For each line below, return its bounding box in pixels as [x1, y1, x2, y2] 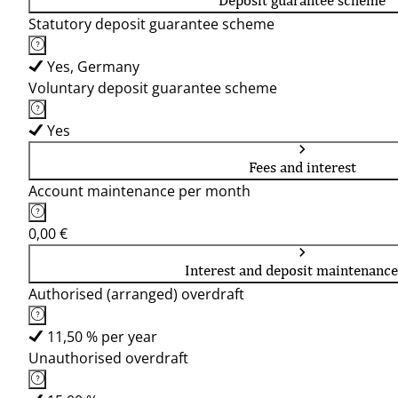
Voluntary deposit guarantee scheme [28, 78, 277, 98]
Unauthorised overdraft [28, 348, 188, 368]
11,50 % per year [47, 327, 157, 346]
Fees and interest [248, 158, 356, 176]
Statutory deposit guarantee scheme [28, 14, 275, 34]
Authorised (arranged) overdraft [28, 284, 244, 304]
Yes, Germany [47, 57, 139, 76]
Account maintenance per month [28, 181, 251, 201]
